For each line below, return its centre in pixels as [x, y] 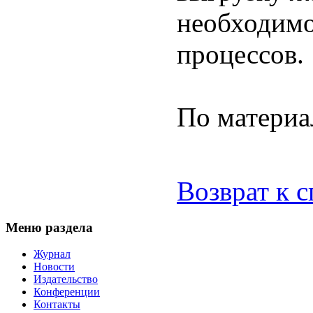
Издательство [66, 279]
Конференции [67, 292]
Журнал [52, 254]
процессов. [240, 54]
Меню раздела [49, 227]
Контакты [57, 305]
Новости [54, 267]
